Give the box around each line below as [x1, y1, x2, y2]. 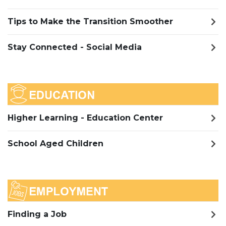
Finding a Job [8, 209, 67, 219]
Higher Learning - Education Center [8, 113, 163, 123]
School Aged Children [8, 139, 103, 149]
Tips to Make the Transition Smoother [8, 16, 173, 26]
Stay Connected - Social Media [8, 42, 142, 52]
